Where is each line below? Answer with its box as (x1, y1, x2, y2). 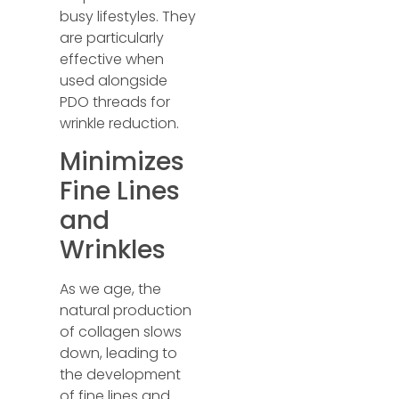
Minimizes (60, 144, 185, 180)
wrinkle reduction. (60, 113, 180, 134)
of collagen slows (60, 322, 183, 343)
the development (60, 364, 182, 386)
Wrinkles (60, 232, 167, 268)
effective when (60, 49, 165, 70)
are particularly (60, 28, 165, 49)
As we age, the (60, 279, 162, 300)
